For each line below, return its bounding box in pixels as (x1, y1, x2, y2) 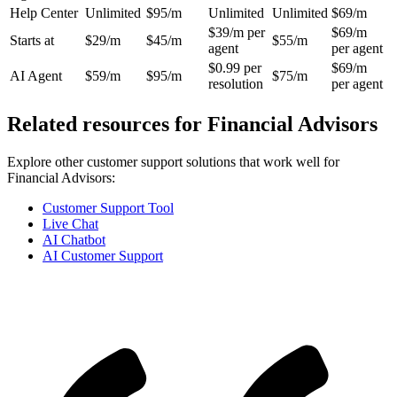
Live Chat (43, 215, 98, 231)
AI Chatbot (43, 231, 105, 247)
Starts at (10, 32, 54, 48)
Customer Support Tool (43, 199, 174, 215)
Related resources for (7, 112, 207, 136)
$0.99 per (208, 59, 261, 75)
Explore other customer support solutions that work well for (7, 153, 339, 169)
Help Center (10, 4, 78, 20)
